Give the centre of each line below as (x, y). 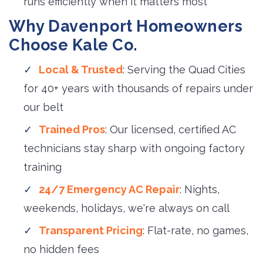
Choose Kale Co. (73, 45)
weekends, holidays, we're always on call (127, 208)
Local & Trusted (81, 70)
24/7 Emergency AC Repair (109, 189)
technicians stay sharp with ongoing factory (134, 148)
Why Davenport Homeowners (126, 26)
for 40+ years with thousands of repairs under (138, 88)
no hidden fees (61, 249)
